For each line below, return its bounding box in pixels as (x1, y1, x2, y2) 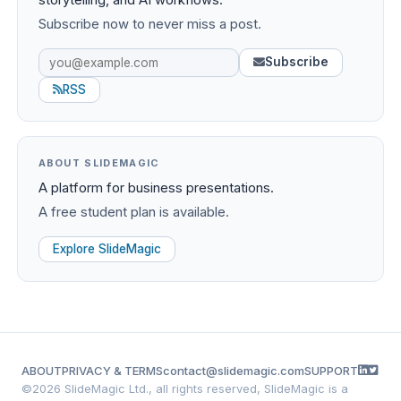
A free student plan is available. (38, 204, 229, 221)
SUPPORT (304, 363, 358, 378)
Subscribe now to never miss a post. (38, 15, 261, 32)
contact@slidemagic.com (163, 363, 304, 378)
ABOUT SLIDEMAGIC (38, 157, 160, 170)
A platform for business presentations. (38, 180, 274, 197)
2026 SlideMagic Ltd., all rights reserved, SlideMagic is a (32, 380, 348, 396)
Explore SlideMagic (52, 242, 161, 257)
